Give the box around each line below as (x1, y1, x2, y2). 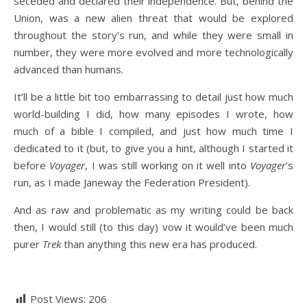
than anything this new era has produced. (61, 237, 257, 251)
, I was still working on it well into (85, 158, 251, 172)
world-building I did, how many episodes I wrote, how (14, 107, 293, 121)
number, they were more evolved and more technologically (14, 45, 293, 59)
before (14, 158, 50, 172)
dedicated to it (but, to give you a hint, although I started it (14, 141, 293, 155)
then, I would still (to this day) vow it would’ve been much (14, 220, 293, 234)
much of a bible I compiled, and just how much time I (14, 124, 293, 138)
